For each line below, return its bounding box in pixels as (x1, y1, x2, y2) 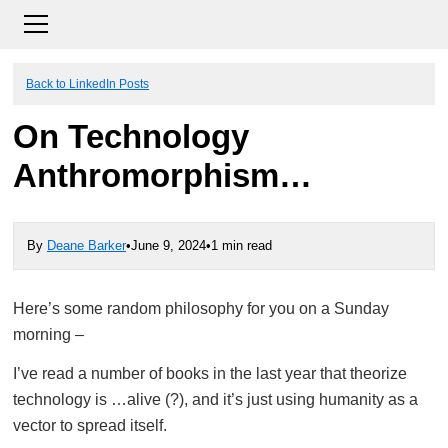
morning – (13, 326, 84, 343)
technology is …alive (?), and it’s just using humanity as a (13, 391, 418, 408)
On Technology (13, 119, 249, 155)
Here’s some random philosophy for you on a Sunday (13, 300, 389, 317)
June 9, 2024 (131, 238, 206, 253)
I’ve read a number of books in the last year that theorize (13, 365, 407, 382)
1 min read (211, 238, 272, 253)
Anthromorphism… (13, 158, 312, 194)
